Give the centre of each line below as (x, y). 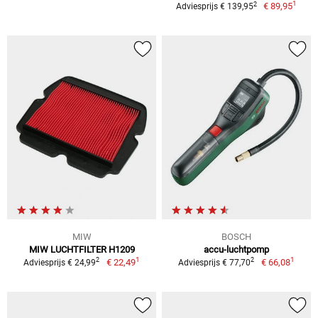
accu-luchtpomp (236, 249)
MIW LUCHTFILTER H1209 (82, 249)
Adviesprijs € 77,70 (215, 262)
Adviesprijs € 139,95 (214, 7)
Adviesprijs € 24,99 (60, 262)
